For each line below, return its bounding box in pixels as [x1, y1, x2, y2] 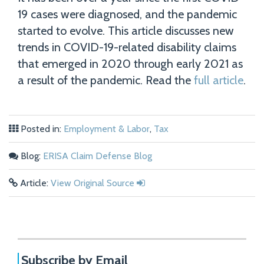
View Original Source [51, 177, 134, 189]
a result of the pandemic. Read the [18, 73, 194, 88]
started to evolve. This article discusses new [18, 24, 234, 38]
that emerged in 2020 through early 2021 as [18, 57, 243, 71]
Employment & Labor [64, 123, 150, 135]
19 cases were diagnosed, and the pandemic [18, 7, 237, 22]
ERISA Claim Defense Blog [43, 150, 152, 162]
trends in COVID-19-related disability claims [18, 40, 236, 55]
